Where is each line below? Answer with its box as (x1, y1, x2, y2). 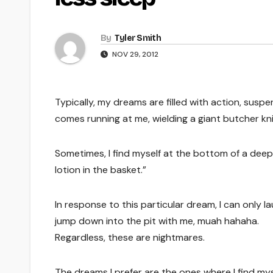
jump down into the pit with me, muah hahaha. (55, 214, 259, 227)
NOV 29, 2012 (110, 49, 158, 59)
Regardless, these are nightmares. (55, 230, 205, 244)
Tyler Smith (114, 32, 161, 43)
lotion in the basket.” (55, 163, 146, 176)
